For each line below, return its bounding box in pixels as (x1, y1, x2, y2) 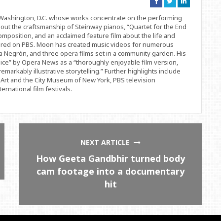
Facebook (157, 10, 184, 17)
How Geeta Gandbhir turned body (36, 152, 185, 165)
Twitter (172, 10, 191, 17)
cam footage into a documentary (37, 165, 185, 178)
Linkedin (185, 10, 211, 17)
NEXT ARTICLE (80, 138, 134, 147)
